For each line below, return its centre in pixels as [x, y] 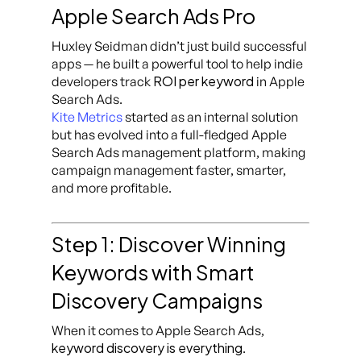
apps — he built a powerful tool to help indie [177, 64]
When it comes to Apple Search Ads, [158, 331]
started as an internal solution [210, 117]
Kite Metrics [87, 117]
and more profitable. [112, 188]
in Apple [279, 82]
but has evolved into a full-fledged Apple [169, 135]
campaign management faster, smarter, [169, 170]
